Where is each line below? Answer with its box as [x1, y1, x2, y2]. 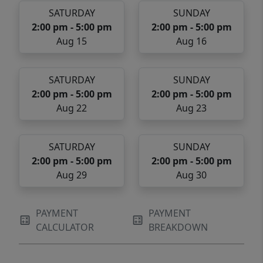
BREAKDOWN [149, 221, 208, 234]
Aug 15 [56, 35, 87, 48]
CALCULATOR [36, 221, 95, 234]
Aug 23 [176, 102, 207, 115]
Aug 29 [56, 168, 87, 182]
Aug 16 [176, 35, 207, 48]
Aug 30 [176, 168, 207, 182]
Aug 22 [56, 102, 87, 115]
